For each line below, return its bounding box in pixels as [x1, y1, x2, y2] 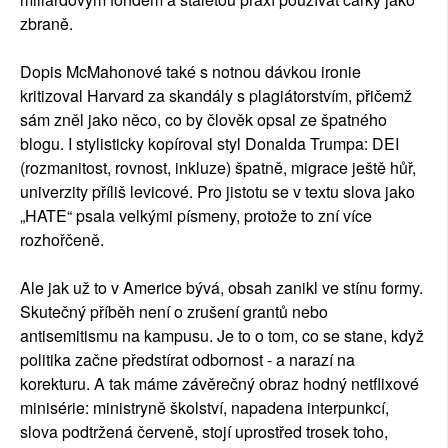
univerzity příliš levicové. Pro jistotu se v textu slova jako [20, 179, 415, 203]
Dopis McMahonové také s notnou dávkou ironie [20, 59, 361, 83]
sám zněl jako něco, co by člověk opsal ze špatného [20, 107, 387, 131]
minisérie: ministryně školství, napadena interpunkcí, [20, 395, 389, 419]
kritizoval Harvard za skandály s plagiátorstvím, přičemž [20, 83, 412, 107]
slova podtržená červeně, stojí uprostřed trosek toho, [20, 419, 388, 443]
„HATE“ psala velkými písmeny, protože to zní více [20, 203, 372, 227]
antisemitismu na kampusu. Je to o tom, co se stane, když [20, 323, 424, 347]
